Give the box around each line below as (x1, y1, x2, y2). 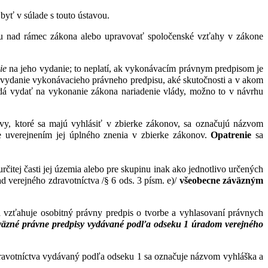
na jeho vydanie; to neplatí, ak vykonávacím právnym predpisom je (6, 63, 264, 74)
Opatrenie (211, 130, 252, 141)
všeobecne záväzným (179, 175, 263, 186)
